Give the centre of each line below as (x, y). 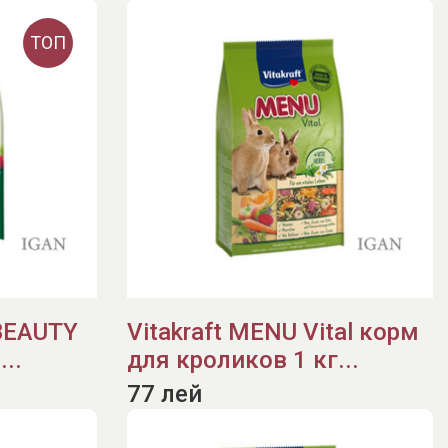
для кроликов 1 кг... (243, 360)
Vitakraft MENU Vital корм (273, 332)
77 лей (164, 394)
